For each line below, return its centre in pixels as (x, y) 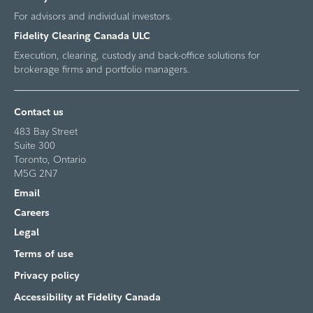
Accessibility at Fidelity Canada (87, 297)
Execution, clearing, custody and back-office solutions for (137, 56)
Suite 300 (35, 146)
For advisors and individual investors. (93, 16)
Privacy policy (47, 276)
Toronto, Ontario (50, 160)
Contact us (39, 112)
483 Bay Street (46, 132)
